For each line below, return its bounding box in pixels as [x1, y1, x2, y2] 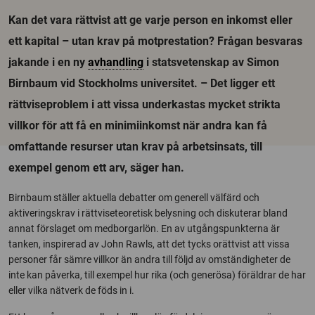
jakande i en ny [8, 56, 88, 69]
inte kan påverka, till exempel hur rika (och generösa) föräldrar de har [8, 269, 306, 281]
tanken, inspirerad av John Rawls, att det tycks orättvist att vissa [8, 238, 290, 250]
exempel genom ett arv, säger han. [8, 161, 184, 174]
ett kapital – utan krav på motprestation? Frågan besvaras [8, 34, 302, 48]
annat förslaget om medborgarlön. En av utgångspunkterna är [8, 223, 280, 234]
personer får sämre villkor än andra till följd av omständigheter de [8, 254, 290, 265]
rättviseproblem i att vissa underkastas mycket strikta [8, 98, 281, 111]
